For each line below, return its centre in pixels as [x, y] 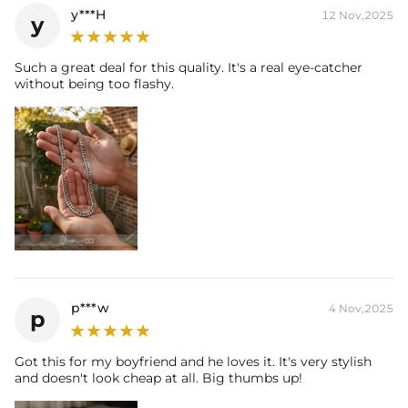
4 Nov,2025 [361, 309]
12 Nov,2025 [357, 15]
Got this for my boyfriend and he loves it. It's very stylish [193, 361]
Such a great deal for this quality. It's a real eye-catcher [189, 68]
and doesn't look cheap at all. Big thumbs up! [158, 377]
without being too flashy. [94, 84]
